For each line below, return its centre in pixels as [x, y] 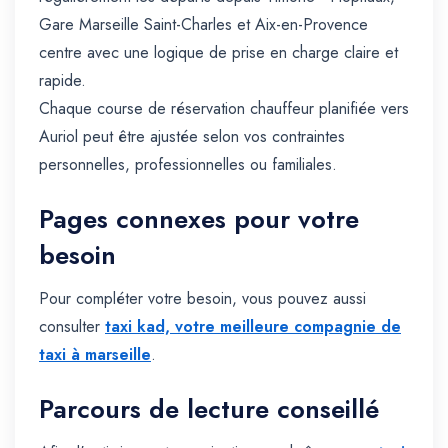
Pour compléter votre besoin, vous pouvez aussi [202, 299]
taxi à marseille [95, 355]
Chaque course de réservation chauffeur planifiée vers [224, 109]
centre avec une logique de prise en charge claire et [218, 53]
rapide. [62, 81]
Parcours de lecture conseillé [209, 409]
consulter [72, 327]
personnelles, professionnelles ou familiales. [188, 165]
